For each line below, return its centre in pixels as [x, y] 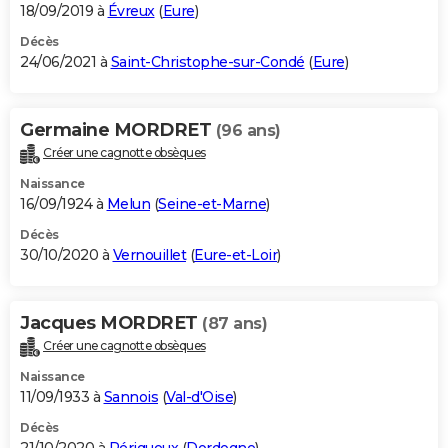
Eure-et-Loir [235, 255]
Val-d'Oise [199, 397]
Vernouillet [149, 255]
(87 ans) [234, 324]
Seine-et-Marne [212, 204]
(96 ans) [248, 131]
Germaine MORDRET [118, 130]
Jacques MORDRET [111, 323]
